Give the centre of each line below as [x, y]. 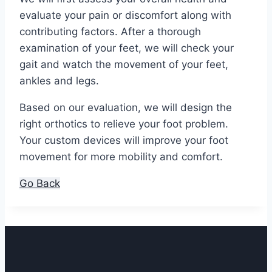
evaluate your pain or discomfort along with [125, 15]
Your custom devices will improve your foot [124, 140]
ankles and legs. [59, 80]
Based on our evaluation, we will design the [126, 107]
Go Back [40, 183]
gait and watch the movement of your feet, [124, 64]
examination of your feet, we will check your [127, 48]
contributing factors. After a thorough [110, 31]
